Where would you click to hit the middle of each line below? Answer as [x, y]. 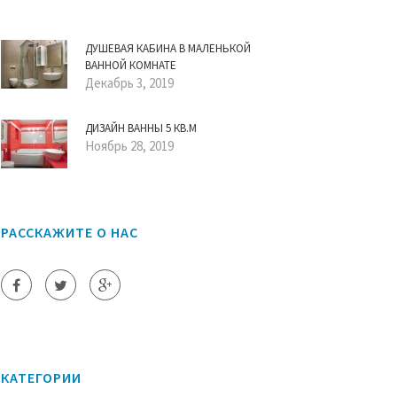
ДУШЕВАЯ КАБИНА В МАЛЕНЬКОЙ [168, 48]
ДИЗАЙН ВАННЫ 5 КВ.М [141, 128]
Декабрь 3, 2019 [129, 83]
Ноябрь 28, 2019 [129, 146]
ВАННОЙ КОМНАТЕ [131, 65]
